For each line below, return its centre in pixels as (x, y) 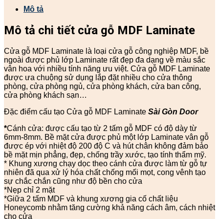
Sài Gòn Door (173, 111)
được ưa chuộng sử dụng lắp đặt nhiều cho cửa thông (98, 77)
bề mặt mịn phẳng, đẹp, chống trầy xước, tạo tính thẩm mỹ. (105, 154)
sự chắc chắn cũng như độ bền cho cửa (73, 181)
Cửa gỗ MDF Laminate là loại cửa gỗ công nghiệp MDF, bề (106, 51)
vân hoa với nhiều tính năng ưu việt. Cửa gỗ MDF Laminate (107, 68)
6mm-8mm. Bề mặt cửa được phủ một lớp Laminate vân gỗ (106, 137)
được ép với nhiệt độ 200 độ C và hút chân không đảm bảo (106, 146)
